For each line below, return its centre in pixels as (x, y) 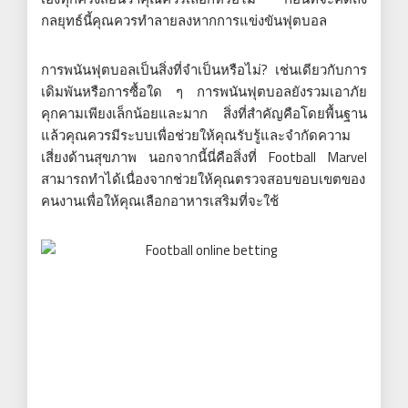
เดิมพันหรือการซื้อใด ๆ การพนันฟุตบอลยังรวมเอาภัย (204, 91)
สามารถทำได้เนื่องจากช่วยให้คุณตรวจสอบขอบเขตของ (203, 178)
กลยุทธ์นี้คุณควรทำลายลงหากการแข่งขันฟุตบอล (184, 20)
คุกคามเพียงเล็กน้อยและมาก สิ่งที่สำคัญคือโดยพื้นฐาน (204, 113)
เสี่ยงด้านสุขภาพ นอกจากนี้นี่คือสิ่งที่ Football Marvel (204, 157)
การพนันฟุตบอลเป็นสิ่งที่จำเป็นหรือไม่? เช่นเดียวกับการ (204, 69)
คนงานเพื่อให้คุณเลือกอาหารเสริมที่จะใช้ (160, 200)
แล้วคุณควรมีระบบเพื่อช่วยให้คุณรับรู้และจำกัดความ (196, 135)
